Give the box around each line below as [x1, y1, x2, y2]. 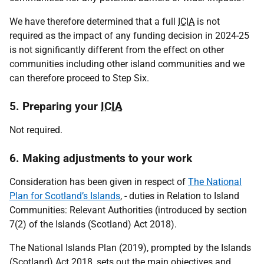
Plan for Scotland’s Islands [9, 190, 120, 202]
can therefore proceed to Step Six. [9, 72, 149, 84]
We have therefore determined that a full [9, 16, 178, 27]
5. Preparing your [9, 100, 101, 113]
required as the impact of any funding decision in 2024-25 [9, 30, 249, 41]
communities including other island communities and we [9, 58, 245, 70]
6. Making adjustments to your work [9, 151, 192, 165]
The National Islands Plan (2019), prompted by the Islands [9, 242, 251, 253]
